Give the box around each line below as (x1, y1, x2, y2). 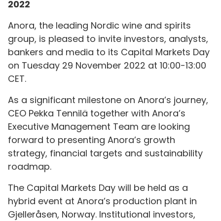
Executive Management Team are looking (8, 120, 190, 133)
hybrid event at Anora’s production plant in (8, 195, 197, 207)
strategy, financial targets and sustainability (8, 147, 203, 159)
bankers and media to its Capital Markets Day (8, 46, 210, 58)
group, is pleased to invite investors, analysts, (8, 33, 208, 45)
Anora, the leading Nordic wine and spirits (8, 19, 191, 32)
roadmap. (8, 160, 51, 173)
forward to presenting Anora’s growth (8, 134, 175, 146)
